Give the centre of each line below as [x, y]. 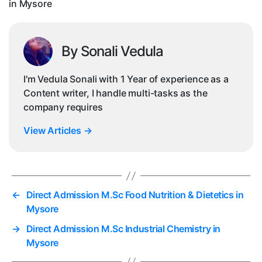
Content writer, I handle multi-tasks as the [116, 93]
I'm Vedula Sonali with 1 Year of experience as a [126, 79]
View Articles [54, 131]
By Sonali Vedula [113, 51]
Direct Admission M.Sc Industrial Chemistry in [123, 229]
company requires [63, 107]
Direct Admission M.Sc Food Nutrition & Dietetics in [135, 195]
